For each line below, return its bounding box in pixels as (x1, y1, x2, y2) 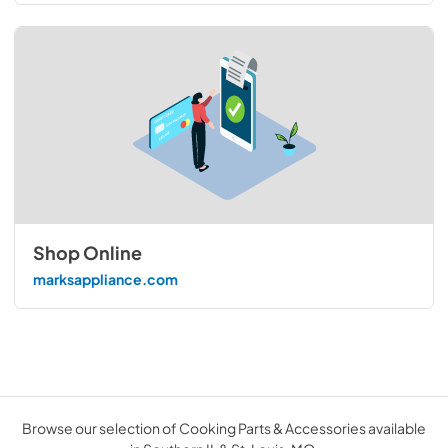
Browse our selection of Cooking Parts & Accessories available (22, 419, 426, 438)
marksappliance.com (32, 269, 178, 288)
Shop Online (32, 242, 142, 265)
